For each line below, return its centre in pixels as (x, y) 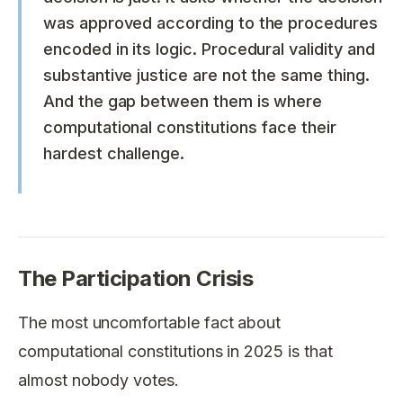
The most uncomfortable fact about (150, 322)
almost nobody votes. (99, 380)
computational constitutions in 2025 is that (175, 351)
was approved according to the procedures (210, 22)
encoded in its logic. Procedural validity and (209, 49)
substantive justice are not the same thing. (206, 75)
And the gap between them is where (183, 101)
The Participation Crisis (136, 278)
